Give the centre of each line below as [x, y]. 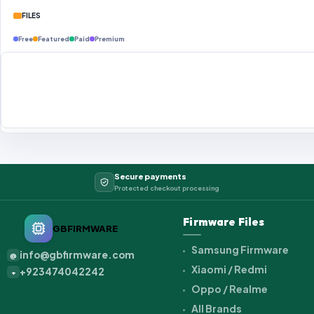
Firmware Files [224, 222]
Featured [54, 39]
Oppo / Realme [229, 289]
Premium [110, 39]
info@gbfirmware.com [77, 255]
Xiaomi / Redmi [229, 269]
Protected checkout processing [167, 189]
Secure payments [150, 177]
